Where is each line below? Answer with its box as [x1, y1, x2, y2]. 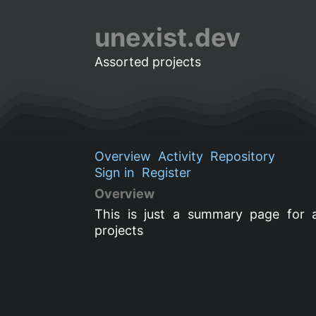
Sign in [95, 164, 135, 180]
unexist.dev [95, 22, 241, 53]
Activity [158, 148, 204, 164]
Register [142, 164, 192, 180]
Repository [210, 148, 276, 164]
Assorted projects [95, 54, 202, 69]
